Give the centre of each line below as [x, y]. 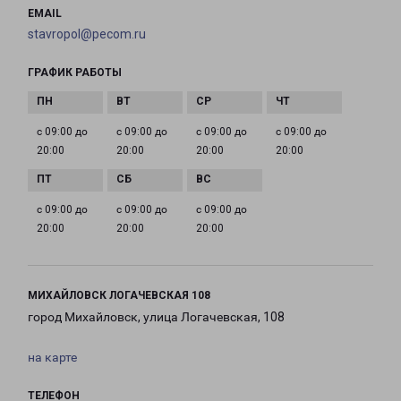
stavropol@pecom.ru [87, 34]
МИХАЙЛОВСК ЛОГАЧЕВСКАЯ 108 [119, 296]
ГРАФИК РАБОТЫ [75, 73]
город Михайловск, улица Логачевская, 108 [156, 317]
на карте [52, 358]
